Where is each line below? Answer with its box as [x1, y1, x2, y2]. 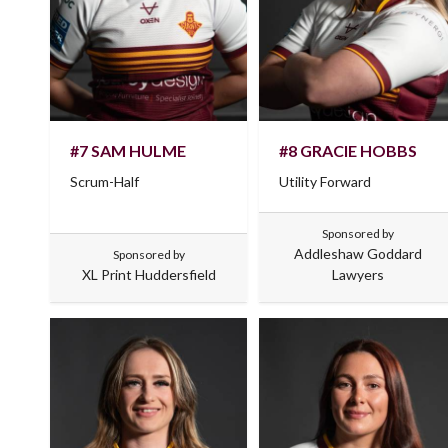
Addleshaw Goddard [293, 244, 422, 262]
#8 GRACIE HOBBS [279, 140, 418, 160]
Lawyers [331, 265, 384, 283]
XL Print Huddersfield [81, 265, 216, 283]
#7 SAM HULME [70, 140, 186, 160]
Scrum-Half [70, 172, 139, 190]
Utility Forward [279, 172, 372, 190]
